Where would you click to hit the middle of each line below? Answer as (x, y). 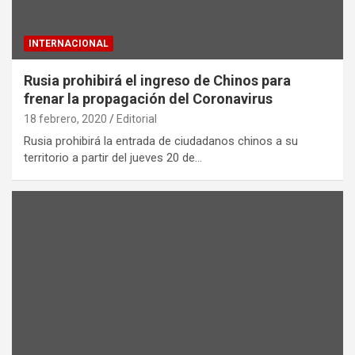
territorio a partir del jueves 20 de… (113, 158)
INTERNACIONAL (69, 44)
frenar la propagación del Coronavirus (148, 99)
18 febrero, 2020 (65, 119)
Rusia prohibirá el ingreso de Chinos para (157, 81)
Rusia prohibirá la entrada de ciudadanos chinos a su (161, 141)
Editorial (137, 119)
